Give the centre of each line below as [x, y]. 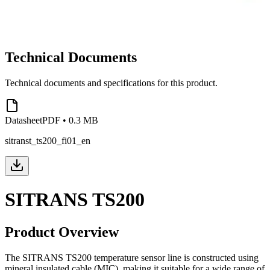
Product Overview [62, 232]
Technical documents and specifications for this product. [111, 83]
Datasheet [24, 120]
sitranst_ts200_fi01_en [48, 140]
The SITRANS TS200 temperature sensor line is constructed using [132, 257]
